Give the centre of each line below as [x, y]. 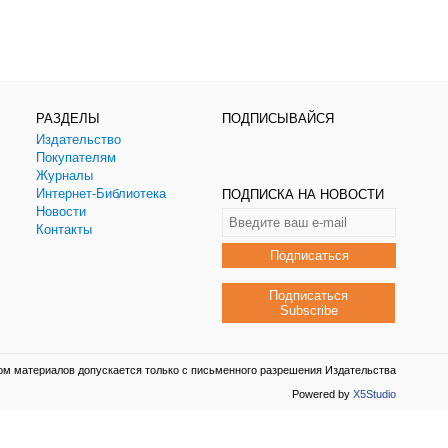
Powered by [322, 393]
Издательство [79, 139]
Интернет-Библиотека [101, 193]
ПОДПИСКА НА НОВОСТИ [303, 194]
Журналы [65, 175]
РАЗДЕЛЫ [68, 118]
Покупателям [76, 157]
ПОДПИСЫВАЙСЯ [278, 118]
